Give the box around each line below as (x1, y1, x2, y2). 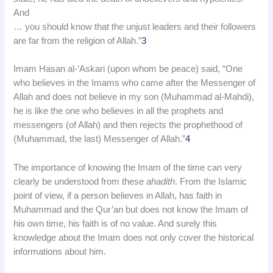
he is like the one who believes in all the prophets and (13, 106, 224, 116)
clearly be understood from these (13, 176, 147, 186)
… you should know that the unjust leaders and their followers (13, 22, 257, 32)
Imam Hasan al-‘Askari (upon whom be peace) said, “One (13, 64, 243, 74)
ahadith (146, 176, 175, 186)
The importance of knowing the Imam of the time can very (13, 162, 243, 172)
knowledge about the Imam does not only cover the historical (13, 232, 254, 243)
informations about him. (13, 246, 107, 257)
